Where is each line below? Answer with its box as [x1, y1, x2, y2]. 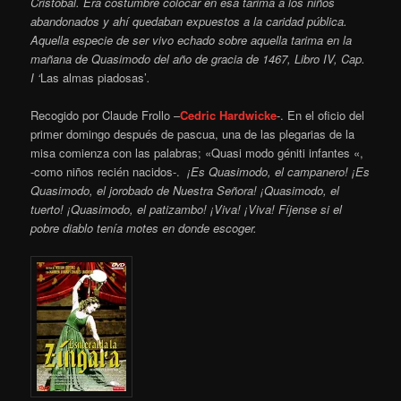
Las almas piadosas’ [40, 68, 148, 86]
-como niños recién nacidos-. [30, 162, 184, 180]
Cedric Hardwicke [180, 106, 277, 124]
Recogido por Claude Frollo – [30, 106, 181, 124]
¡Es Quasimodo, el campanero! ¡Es [183, 162, 371, 180]
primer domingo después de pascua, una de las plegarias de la [30, 124, 355, 142]
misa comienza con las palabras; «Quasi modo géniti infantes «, [30, 143, 364, 161]
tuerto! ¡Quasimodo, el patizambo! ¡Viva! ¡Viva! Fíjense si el [30, 200, 343, 218]
